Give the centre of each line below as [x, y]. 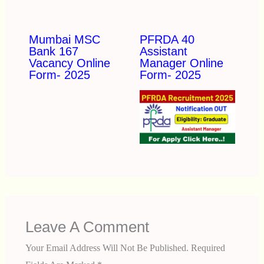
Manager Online [181, 63]
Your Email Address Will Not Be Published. [107, 248]
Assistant [163, 51]
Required [208, 248]
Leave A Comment [87, 227]
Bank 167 [53, 51]
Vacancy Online [69, 63]
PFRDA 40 [167, 39]
